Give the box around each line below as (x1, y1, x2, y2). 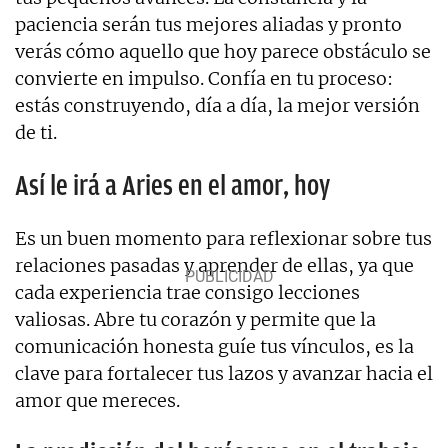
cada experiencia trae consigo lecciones (15, 280, 360, 304)
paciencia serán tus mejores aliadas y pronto (15, 12, 402, 36)
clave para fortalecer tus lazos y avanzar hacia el (15, 361, 433, 385)
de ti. (15, 120, 57, 144)
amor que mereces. (15, 388, 180, 412)
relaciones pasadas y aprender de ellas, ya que (15, 253, 414, 277)
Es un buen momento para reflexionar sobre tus (15, 226, 432, 250)
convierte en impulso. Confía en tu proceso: (15, 66, 393, 90)
